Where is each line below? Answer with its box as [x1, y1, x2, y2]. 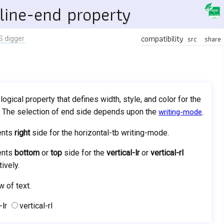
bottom [14, 148, 40, 157]
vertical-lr [106, 148, 140, 157]
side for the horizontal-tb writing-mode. [30, 128, 169, 137]
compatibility [141, 32, 183, 45]
